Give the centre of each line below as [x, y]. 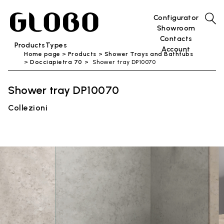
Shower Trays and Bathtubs [148, 54]
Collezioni [28, 108]
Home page [42, 54]
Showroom [176, 28]
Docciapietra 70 [56, 62]
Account [176, 49]
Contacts [176, 39]
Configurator [176, 18]
